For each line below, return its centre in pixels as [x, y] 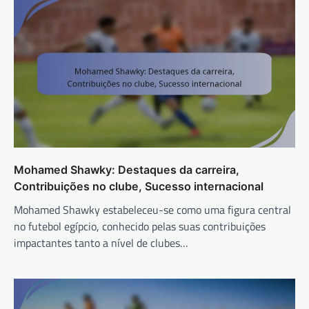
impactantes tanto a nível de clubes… [101, 243]
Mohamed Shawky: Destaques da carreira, [127, 170]
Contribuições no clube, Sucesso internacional [139, 187]
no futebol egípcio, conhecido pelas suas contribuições [140, 227]
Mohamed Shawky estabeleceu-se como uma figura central [152, 210]
